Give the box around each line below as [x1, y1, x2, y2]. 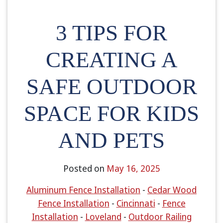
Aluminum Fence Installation [26, 184, 140, 196]
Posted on [63, 162, 107, 174]
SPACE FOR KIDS [24, 101, 199, 126]
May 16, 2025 [106, 162, 160, 174]
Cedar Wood [147, 184, 197, 196]
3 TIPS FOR [56, 20, 167, 45]
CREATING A [45, 47, 178, 72]
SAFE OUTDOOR [26, 74, 197, 99]
